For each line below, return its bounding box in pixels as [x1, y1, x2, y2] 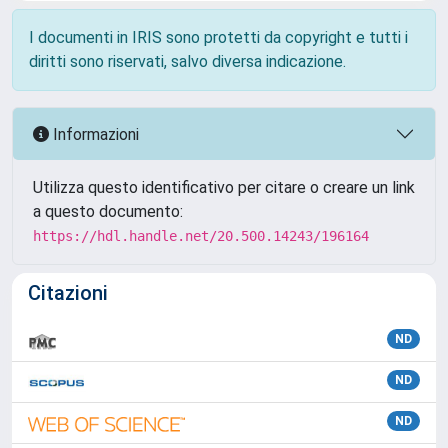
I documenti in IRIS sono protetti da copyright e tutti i [29, 28, 408, 47]
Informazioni [49, 124, 139, 144]
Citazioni [28, 281, 108, 305]
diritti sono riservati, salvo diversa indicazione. [29, 52, 346, 71]
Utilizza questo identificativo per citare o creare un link [33, 178, 415, 197]
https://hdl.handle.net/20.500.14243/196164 [33, 228, 369, 244]
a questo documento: [33, 202, 183, 221]
